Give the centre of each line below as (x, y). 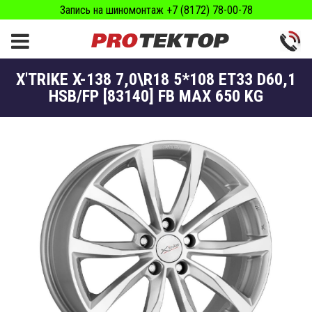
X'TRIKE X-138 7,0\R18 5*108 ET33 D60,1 (156, 79)
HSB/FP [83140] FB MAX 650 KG (156, 96)
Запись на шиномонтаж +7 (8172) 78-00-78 (156, 10)
